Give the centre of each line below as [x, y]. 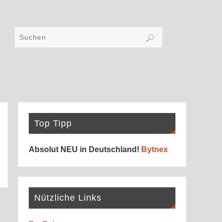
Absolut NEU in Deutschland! [85, 150]
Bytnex [154, 150]
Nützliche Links [68, 197]
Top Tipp [53, 123]
